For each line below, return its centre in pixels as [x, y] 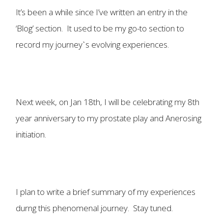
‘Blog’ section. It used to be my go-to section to [100, 28]
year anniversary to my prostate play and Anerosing [109, 118]
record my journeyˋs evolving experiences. [92, 44]
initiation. [31, 134]
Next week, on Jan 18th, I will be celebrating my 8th [108, 102]
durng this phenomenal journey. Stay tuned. [94, 208]
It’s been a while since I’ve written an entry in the [102, 12]
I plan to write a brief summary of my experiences [106, 192]
